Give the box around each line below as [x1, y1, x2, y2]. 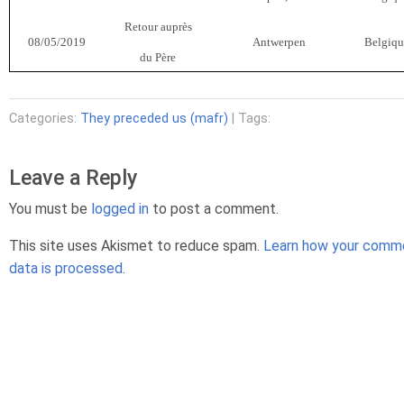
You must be [9, 199, 91, 217]
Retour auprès [124, 19, 192, 33]
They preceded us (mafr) [80, 110, 228, 126]
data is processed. [9, 259, 125, 277]
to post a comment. [149, 199, 279, 217]
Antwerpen [252, 34, 306, 49]
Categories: [9, 110, 80, 126]
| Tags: [228, 110, 271, 126]
